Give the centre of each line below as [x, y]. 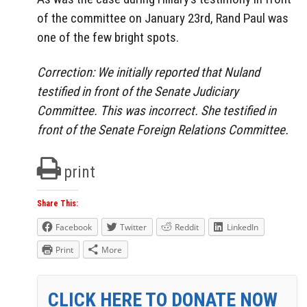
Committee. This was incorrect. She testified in [157, 110]
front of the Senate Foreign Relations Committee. [163, 130]
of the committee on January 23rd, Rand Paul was [163, 19]
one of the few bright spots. [108, 38]
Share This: [58, 203]
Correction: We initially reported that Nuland [148, 72]
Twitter [133, 227]
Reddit [187, 227]
